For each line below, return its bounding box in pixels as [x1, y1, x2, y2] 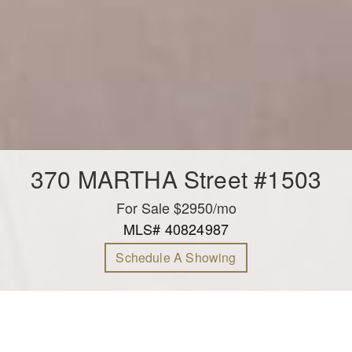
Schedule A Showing [115, 247, 236, 266]
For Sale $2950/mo [115, 196, 236, 218]
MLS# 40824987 [123, 218, 229, 239]
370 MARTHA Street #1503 [30, 161, 322, 196]
